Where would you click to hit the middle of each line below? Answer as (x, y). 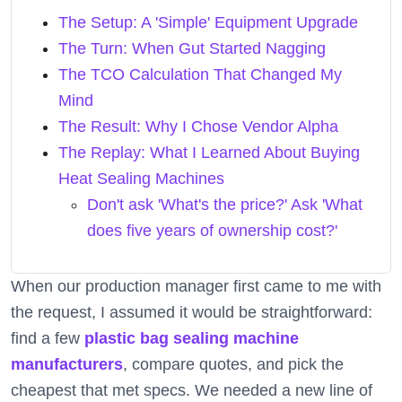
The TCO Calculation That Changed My (200, 74)
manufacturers (67, 364)
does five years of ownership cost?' (212, 231)
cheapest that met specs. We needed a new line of (192, 390)
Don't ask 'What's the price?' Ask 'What (225, 205)
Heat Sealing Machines (141, 179)
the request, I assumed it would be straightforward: (192, 312)
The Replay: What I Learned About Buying (209, 153)
